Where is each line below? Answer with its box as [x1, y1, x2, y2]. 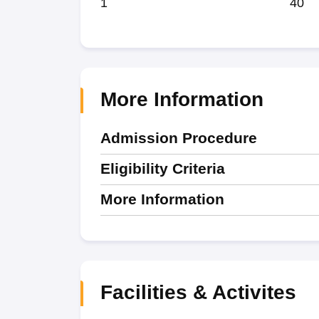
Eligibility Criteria [100, 160, 225, 177]
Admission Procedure [100, 130, 257, 146]
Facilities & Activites [100, 281, 296, 303]
